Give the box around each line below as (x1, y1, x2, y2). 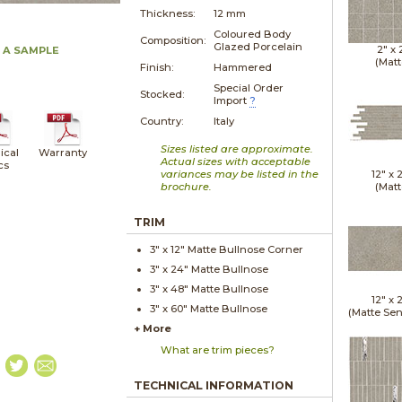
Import (214, 93, 248, 107)
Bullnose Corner (219, 242, 304, 256)
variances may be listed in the (161, 167, 319, 180)
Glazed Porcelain (214, 39, 303, 53)
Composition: (140, 33, 206, 47)
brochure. (161, 179, 213, 193)
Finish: (140, 60, 174, 74)
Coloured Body (214, 27, 292, 40)
